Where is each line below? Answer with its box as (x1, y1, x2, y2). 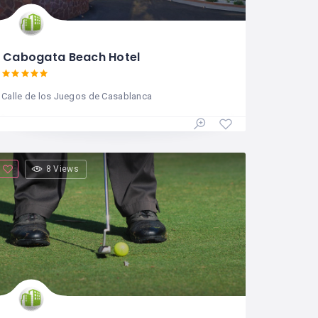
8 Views (45, 163, 79, 174)
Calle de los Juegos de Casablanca (1, 90, 153, 102)
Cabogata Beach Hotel (3, 48, 141, 65)
